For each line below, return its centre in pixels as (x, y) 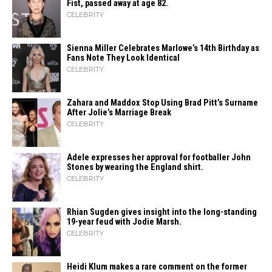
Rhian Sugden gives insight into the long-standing (162, 212)
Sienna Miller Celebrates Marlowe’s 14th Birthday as (163, 49)
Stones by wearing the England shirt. (135, 168)
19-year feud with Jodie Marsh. (124, 222)
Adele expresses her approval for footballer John (159, 158)
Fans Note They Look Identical (123, 58)
